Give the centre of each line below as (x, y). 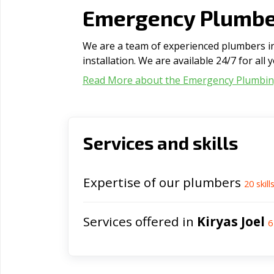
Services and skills (161, 143)
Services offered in (140, 221)
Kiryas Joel (231, 221)
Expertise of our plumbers (164, 182)
